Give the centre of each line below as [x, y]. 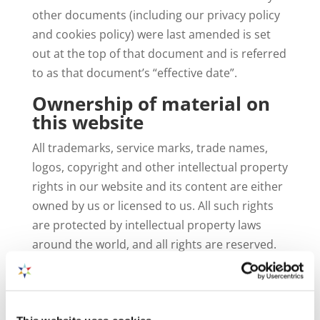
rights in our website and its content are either [157, 186]
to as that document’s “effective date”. [134, 73]
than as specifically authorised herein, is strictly [159, 283]
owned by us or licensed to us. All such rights [152, 206]
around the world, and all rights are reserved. [154, 244]
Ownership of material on [151, 104]
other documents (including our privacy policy [156, 15]
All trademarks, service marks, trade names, [150, 148]
